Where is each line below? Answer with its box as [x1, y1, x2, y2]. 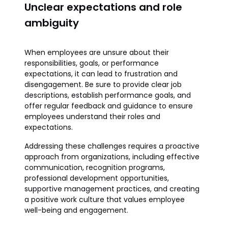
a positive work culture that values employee [24, 194, 185, 205]
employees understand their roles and [24, 111, 160, 122]
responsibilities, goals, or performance [24, 58, 159, 68]
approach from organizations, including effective [24, 152, 199, 162]
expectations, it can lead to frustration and [24, 69, 178, 79]
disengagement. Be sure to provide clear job [24, 79, 182, 90]
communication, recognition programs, [24, 162, 165, 173]
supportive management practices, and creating [24, 184, 199, 194]
